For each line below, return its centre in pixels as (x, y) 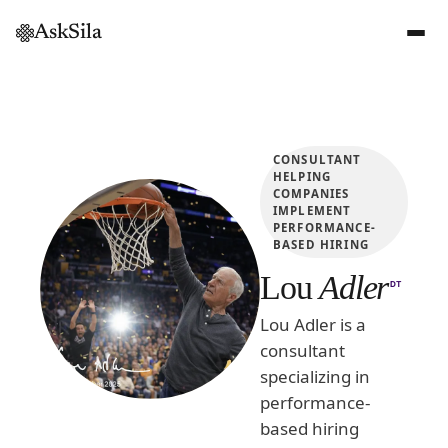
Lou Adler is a (313, 324)
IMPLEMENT (312, 210)
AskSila (68, 33)
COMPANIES (311, 193)
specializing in (315, 376)
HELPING (302, 176)
